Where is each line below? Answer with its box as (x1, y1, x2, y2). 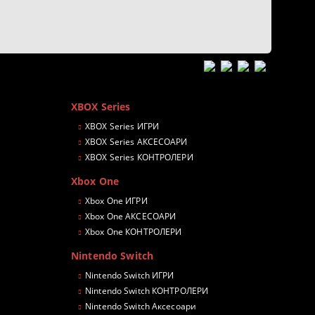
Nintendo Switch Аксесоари (85, 300, 197, 313)
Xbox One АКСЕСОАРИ (85, 210, 176, 223)
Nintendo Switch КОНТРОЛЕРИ (85, 285, 209, 297)
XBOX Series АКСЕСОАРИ (85, 136, 188, 148)
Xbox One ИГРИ (85, 195, 148, 207)
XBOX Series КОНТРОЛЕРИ (85, 151, 193, 164)
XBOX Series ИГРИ (85, 120, 160, 133)
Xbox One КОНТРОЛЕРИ (85, 226, 182, 238)
